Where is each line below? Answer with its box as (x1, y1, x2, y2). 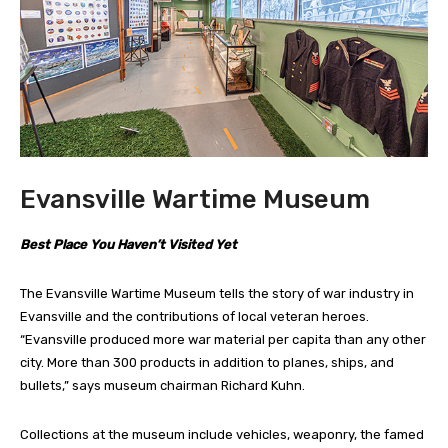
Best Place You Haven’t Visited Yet (20, 237, 237, 253)
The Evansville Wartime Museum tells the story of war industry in (20, 286, 414, 302)
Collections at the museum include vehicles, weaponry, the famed (20, 427, 424, 443)
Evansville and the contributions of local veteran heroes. (20, 309, 369, 325)
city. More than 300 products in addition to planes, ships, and (20, 355, 394, 371)
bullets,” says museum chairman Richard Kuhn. (20, 378, 305, 394)
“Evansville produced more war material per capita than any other (20, 332, 426, 348)
